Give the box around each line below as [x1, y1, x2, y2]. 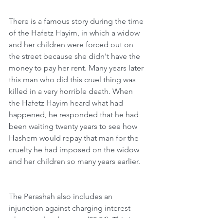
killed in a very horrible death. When [9, 87, 135, 96]
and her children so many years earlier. [9, 157, 144, 166]
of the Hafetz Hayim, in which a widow [9, 28, 142, 37]
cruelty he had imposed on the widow [9, 145, 141, 154]
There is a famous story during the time [9, 17, 145, 26]
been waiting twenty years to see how [9, 122, 139, 131]
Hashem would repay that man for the [9, 133, 141, 143]
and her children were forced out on [9, 40, 135, 49]
